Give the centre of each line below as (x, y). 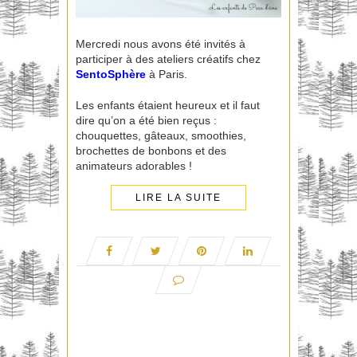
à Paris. (168, 75)
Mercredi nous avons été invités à (161, 44)
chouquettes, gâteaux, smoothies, (161, 136)
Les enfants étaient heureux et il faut (168, 106)
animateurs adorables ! (134, 166)
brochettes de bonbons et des (151, 151)
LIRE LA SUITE (178, 198)
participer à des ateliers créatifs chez (168, 59)
